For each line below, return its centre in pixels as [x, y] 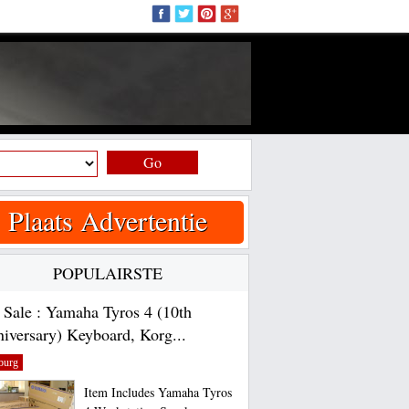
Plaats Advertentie [107, 220]
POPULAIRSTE [107, 273]
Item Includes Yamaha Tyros [157, 392]
